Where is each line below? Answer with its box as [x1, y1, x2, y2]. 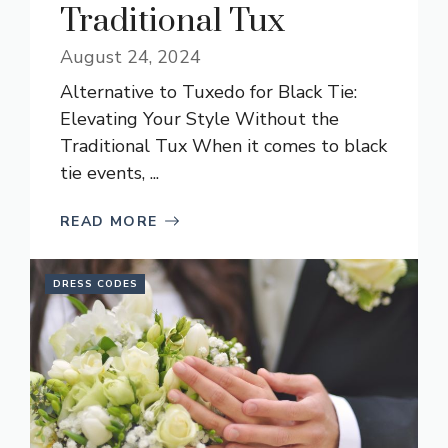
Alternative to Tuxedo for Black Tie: [60, 79, 357, 104]
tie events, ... [60, 160, 159, 185]
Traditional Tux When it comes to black [60, 133, 387, 158]
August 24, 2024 [60, 44, 201, 69]
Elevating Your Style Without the [60, 106, 339, 131]
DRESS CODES [53, 276, 138, 291]
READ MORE [60, 211, 158, 231]
